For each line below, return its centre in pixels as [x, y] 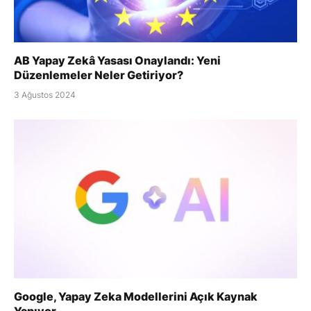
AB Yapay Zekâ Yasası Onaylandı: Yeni [117, 60]
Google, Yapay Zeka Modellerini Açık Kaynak [136, 297]
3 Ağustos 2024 [45, 94]
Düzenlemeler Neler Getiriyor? [99, 75]
